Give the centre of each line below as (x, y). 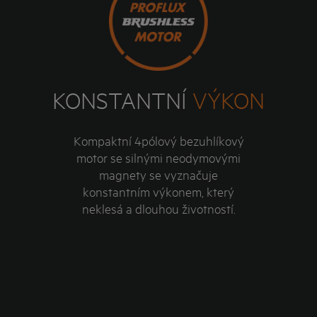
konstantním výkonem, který (158, 191)
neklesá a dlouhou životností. (158, 208)
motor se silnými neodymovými (158, 157)
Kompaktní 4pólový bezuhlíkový (158, 140)
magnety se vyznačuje (158, 174)
